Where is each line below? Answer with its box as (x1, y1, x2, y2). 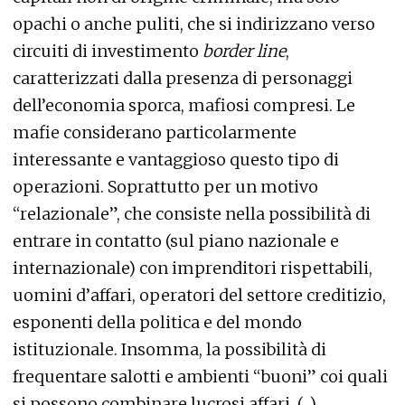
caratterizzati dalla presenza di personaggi (13, 68, 353, 89)
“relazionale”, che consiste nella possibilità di (13, 203, 371, 225)
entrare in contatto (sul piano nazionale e (13, 231, 339, 252)
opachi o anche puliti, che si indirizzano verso (13, 14, 375, 35)
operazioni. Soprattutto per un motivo (13, 176, 318, 198)
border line (202, 41, 286, 62)
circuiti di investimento (13, 41, 202, 62)
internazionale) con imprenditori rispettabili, (13, 258, 372, 279)
